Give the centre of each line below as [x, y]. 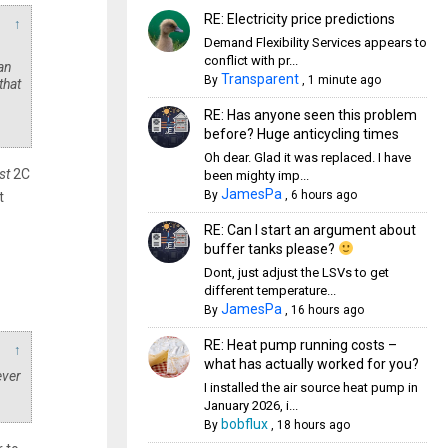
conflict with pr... [250, 60]
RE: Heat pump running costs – [300, 345]
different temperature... [269, 290]
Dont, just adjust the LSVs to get [296, 272]
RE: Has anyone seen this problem [310, 115]
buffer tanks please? [270, 249]
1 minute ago [344, 80]
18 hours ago [313, 425]
